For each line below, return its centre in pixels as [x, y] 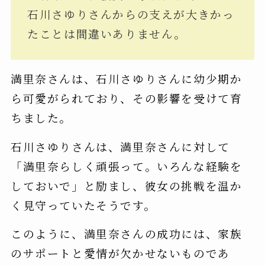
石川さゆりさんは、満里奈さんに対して [120, 146]
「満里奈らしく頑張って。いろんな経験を [126, 166]
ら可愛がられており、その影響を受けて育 [126, 98]
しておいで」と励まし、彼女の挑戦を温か [126, 185]
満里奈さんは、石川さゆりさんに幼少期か [126, 79]
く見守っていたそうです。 [83, 205]
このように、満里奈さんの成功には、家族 [126, 233]
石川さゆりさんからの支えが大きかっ [131, 14]
